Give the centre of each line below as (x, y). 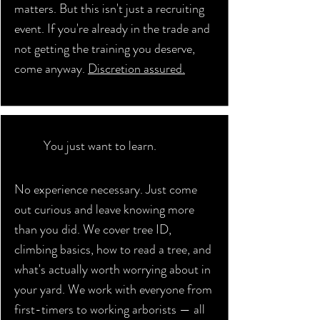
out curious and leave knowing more (104, 209)
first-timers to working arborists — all (110, 309)
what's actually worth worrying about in (112, 269)
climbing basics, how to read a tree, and (113, 249)
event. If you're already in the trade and (112, 29)
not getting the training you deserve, (105, 49)
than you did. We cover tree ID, (93, 229)
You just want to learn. (100, 146)
